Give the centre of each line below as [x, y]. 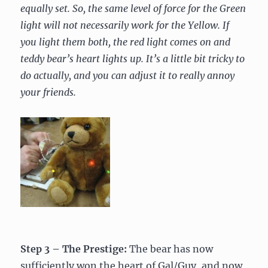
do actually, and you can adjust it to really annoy [128, 75]
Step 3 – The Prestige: [75, 249]
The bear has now [171, 249]
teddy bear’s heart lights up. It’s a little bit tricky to [133, 59]
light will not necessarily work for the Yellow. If [125, 25]
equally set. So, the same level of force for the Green [133, 8]
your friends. [48, 92]
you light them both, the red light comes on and [126, 42]
